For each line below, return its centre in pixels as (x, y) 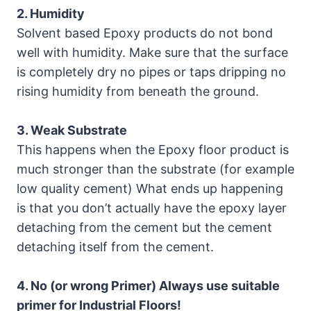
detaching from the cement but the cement (144, 227)
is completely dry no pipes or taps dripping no (151, 72)
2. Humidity (51, 14)
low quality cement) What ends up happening (150, 188)
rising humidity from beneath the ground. (138, 91)
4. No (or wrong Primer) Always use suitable (148, 286)
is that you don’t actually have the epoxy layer (152, 208)
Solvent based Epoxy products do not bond (145, 33)
